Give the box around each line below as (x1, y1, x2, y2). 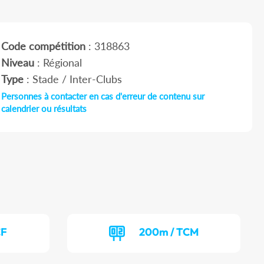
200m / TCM (139, 225, 199, 239)
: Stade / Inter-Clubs (23, 72, 122, 86)
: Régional (34, 56, 82, 70)
